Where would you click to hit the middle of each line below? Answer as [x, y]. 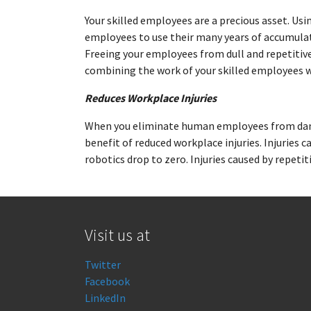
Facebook [107, 281]
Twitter [103, 264]
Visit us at [117, 235]
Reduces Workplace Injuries [151, 98]
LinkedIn [105, 298]
